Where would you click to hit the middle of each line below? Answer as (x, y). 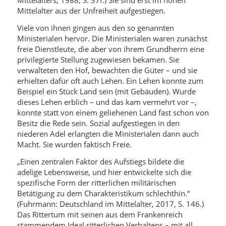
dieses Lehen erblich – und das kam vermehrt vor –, (107, 102)
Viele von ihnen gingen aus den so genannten (95, 27)
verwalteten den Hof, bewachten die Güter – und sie (107, 70)
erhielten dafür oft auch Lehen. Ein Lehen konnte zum (110, 80)
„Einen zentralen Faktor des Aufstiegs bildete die (100, 161)
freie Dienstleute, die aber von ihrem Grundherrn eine (110, 49)
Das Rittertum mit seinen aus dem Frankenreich (100, 214)
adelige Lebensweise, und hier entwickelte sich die (104, 172)
